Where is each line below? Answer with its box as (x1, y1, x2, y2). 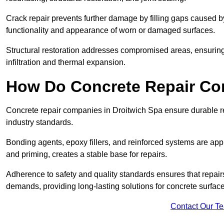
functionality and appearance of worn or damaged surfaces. (6, 26, 215, 35)
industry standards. (6, 118, 73, 127)
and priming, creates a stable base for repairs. (6, 150, 167, 159)
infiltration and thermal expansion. (6, 58, 125, 67)
